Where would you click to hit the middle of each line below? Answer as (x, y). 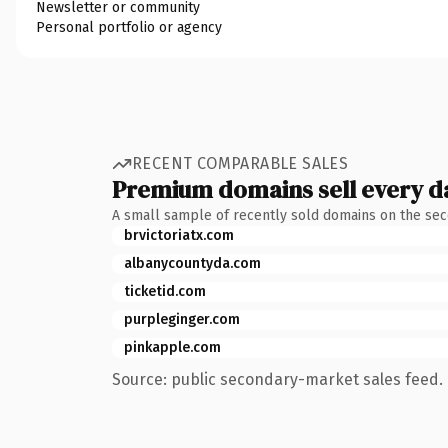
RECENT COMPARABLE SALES (240, 163)
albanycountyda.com (192, 263)
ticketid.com (165, 291)
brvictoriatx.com (179, 235)
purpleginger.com (182, 319)
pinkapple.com (172, 347)
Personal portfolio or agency (129, 27)
